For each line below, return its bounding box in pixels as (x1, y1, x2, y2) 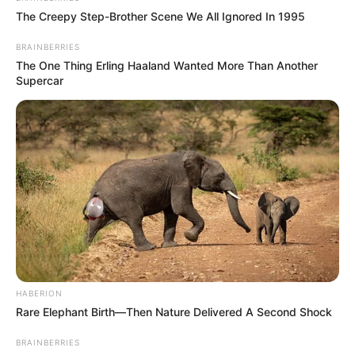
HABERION (16, 288, 63, 298)
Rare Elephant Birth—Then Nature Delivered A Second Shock (16, 304, 332, 319)
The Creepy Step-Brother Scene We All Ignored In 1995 (16, 10, 305, 24)
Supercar (16, 74, 63, 88)
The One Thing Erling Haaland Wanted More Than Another (16, 59, 318, 73)
